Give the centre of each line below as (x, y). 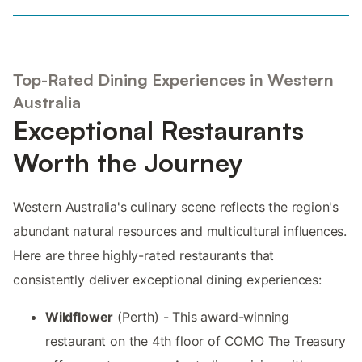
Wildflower (80, 317)
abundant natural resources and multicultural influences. (180, 232)
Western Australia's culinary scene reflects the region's (176, 207)
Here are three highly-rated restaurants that (144, 256)
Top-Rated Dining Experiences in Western (173, 80)
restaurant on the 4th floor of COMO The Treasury (196, 341)
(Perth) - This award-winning (202, 317)
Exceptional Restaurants (158, 130)
